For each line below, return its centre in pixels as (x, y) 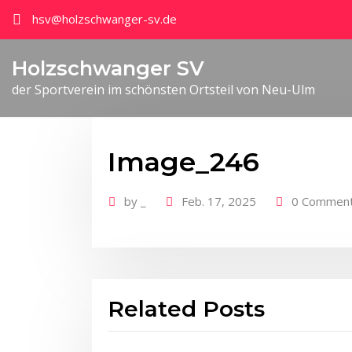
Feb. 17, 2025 (219, 201)
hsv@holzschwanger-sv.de (104, 19)
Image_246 (183, 161)
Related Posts (186, 309)
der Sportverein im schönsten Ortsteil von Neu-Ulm (163, 90)
